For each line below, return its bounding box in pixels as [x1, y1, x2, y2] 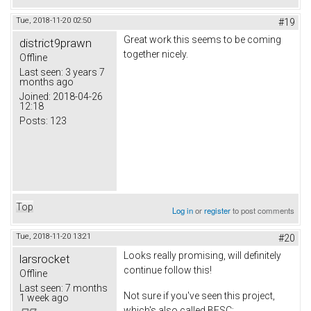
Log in [172, 204, 194, 216]
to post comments [230, 204, 295, 216]
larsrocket [19, 251, 70, 266]
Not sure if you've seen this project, [124, 290, 275, 302]
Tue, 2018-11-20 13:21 [16, 231, 91, 241]
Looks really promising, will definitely [124, 249, 281, 261]
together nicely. [124, 48, 190, 60]
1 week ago [19, 292, 69, 303]
